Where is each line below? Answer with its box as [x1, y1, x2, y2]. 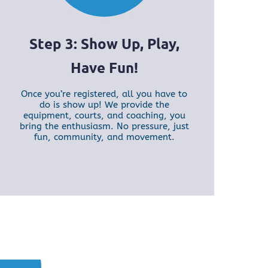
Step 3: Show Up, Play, [29, 34, 179, 53]
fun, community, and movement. [33, 132, 175, 143]
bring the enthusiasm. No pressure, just [19, 121, 189, 132]
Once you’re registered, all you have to [21, 89, 188, 100]
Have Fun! [70, 58, 138, 77]
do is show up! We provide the [39, 99, 169, 111]
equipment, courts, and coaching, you [23, 110, 185, 121]
